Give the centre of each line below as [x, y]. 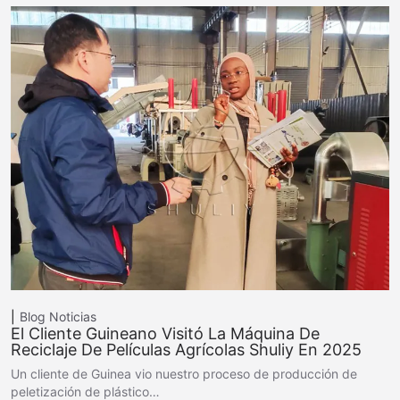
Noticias [73, 316]
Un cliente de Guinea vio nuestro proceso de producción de [184, 373]
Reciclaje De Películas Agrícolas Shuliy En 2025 [186, 349]
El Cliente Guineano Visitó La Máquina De [165, 333]
